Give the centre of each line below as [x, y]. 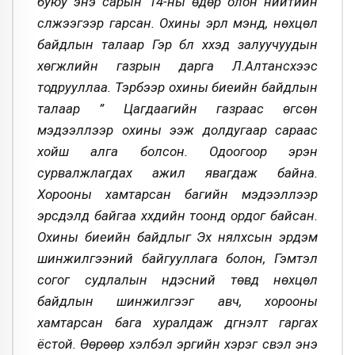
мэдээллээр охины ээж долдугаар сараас [177, 130]
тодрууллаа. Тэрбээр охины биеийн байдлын [177, 87]
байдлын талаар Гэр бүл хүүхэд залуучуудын [177, 44]
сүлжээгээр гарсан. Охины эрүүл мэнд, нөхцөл [177, 23]
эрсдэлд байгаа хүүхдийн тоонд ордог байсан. [177, 215]
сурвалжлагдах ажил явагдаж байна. [177, 172]
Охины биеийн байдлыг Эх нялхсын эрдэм [177, 237]
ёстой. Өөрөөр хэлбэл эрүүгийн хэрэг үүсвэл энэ [177, 344]
